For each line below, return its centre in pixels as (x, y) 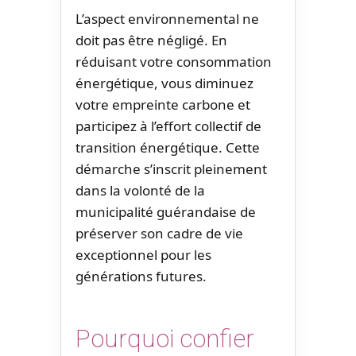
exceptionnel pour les (143, 254)
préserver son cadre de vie (159, 233)
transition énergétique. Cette (168, 147)
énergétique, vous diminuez (164, 83)
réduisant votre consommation (174, 61)
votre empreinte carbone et (163, 104)
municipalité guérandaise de (166, 211)
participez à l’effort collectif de (168, 126)
